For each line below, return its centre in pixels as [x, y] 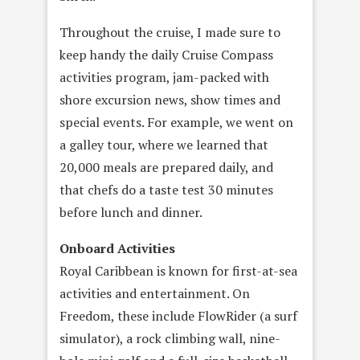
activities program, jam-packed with [164, 77]
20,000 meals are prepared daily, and [166, 167]
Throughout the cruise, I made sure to [170, 32]
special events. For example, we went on [176, 122]
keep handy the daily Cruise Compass [166, 55]
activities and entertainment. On [155, 293]
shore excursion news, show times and [170, 100]
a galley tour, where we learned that [164, 145]
